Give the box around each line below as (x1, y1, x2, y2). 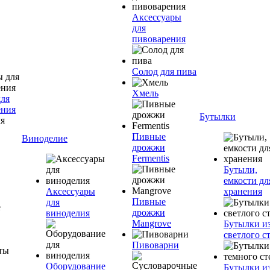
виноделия (46, 208, 90, 218)
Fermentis (132, 153, 169, 163)
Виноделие (22, 133, 67, 143)
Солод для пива (132, 66, 196, 77)
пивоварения (132, 34, 186, 44)
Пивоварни (132, 240, 179, 250)
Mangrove (132, 218, 171, 228)
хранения (224, 186, 262, 196)
